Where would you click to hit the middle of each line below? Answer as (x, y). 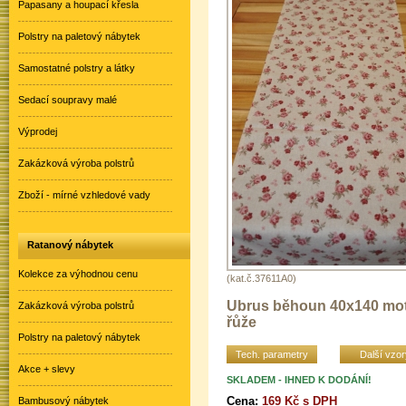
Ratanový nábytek (70, 245)
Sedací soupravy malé (68, 100)
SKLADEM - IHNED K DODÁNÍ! (299, 379)
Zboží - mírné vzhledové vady (84, 195)
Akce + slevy (47, 369)
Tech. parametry (272, 354)
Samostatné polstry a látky (77, 68)
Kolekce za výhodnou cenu (78, 274)
